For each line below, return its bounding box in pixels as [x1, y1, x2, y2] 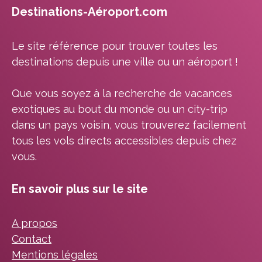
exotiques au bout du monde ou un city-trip [12, 102, 227, 115]
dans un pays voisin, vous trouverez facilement [12, 118, 246, 131]
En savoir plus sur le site [12, 181, 148, 196]
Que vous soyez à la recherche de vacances [12, 87, 232, 99]
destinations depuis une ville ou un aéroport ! [12, 55, 238, 68]
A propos [12, 216, 57, 229]
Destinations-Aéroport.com [12, 4, 167, 19]
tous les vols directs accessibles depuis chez [12, 134, 236, 147]
